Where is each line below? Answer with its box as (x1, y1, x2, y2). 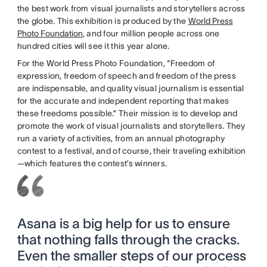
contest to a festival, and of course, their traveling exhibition (17, 146, 246, 156)
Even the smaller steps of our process (17, 248, 246, 264)
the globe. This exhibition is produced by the (17, 16, 188, 26)
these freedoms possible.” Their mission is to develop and (17, 108, 238, 119)
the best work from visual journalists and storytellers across (17, 4, 246, 14)
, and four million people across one (82, 29, 220, 39)
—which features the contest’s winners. (17, 159, 167, 169)
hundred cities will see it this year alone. (17, 41, 170, 51)
